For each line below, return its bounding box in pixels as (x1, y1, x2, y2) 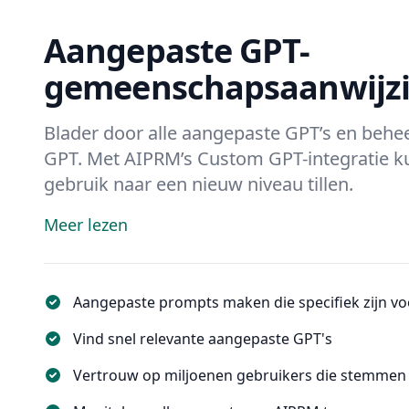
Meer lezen (44, 213, 128, 236)
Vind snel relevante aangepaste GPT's (73, 328, 332, 349)
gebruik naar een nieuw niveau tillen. (44, 171, 353, 196)
